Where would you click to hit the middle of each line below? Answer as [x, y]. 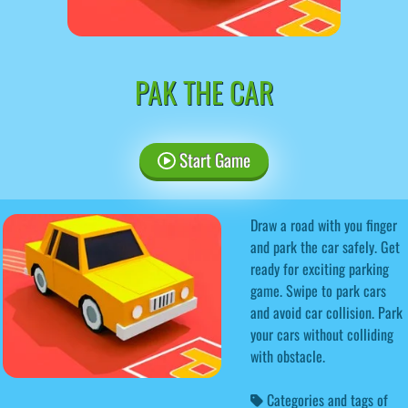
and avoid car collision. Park [326, 312]
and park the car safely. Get [325, 246]
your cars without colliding [322, 334]
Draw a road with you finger [324, 224]
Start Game [213, 159]
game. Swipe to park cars [318, 290]
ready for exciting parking [320, 268]
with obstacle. [288, 356]
